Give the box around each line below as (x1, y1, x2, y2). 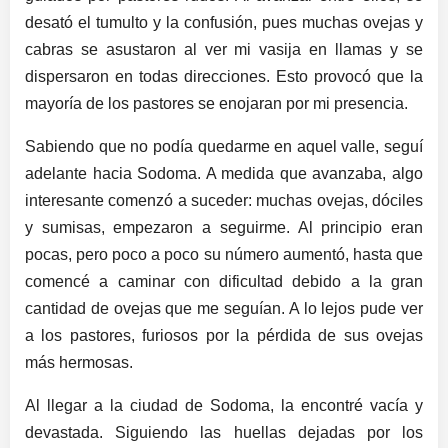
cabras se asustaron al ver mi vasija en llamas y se (25, 40, 423, 58)
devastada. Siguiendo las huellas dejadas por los (25, 423, 423, 441)
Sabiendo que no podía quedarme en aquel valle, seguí (25, 137, 423, 155)
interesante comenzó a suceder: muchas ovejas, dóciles (25, 191, 423, 209)
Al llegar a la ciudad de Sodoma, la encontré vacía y (25, 396, 423, 414)
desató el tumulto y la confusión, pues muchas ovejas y (25, 13, 423, 31)
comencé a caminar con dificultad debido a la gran (25, 272, 423, 290)
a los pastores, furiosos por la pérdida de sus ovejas (25, 326, 423, 344)
